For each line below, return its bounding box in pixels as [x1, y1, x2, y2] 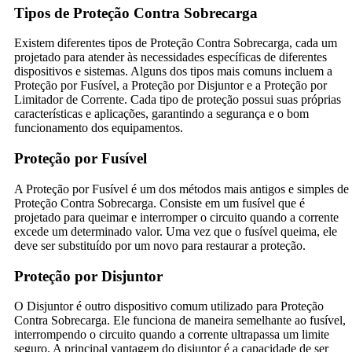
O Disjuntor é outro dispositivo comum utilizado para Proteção [14, 299, 324, 313]
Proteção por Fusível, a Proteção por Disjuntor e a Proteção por [14, 79, 327, 93]
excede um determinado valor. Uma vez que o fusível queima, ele [14, 224, 337, 238]
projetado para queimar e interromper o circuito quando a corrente [14, 210, 339, 224]
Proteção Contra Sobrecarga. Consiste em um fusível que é [14, 196, 305, 210]
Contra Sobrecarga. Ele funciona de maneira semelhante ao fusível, [14, 313, 346, 328]
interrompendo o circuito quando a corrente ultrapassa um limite [14, 328, 329, 342]
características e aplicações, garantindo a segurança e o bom [14, 107, 309, 121]
